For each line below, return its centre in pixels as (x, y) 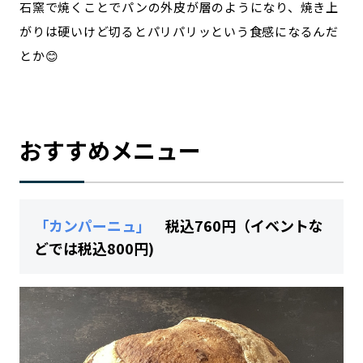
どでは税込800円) (94, 248)
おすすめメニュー (110, 149)
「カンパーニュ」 (92, 225)
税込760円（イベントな (237, 225)
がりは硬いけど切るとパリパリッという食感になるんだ (179, 31)
